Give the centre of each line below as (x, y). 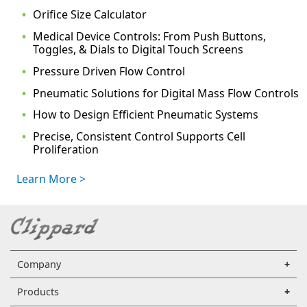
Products (38, 292)
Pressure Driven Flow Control (109, 71)
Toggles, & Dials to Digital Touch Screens (138, 49)
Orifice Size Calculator (90, 15)
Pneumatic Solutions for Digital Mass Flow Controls (166, 93)
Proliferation (66, 150)
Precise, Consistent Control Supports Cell (139, 137)
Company (39, 265)
